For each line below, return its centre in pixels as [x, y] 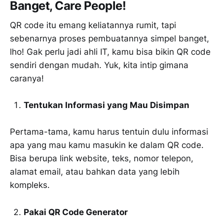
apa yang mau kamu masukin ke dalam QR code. [107, 145]
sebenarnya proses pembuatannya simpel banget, [110, 39]
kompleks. [30, 185]
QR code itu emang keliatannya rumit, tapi [93, 25]
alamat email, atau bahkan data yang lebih [95, 172]
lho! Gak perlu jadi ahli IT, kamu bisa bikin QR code [110, 52]
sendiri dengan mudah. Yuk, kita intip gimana [99, 65]
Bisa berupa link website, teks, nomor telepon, [102, 159]
